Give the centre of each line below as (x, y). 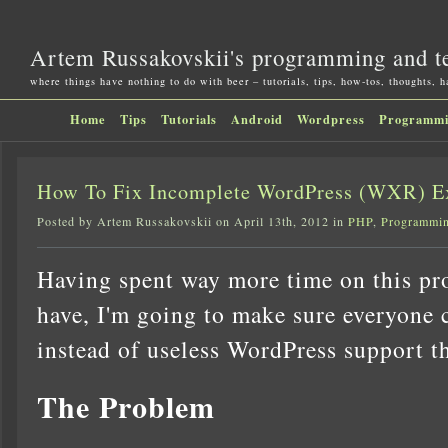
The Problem (126, 405)
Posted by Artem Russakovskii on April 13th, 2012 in (192, 221)
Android (256, 119)
